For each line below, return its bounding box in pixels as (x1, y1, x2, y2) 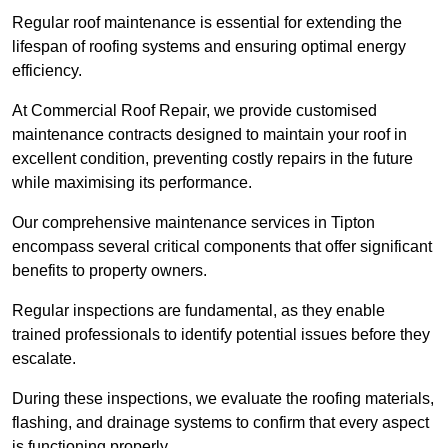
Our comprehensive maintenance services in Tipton (12, 214, 375, 232)
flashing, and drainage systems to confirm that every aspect (12, 414, 429, 432)
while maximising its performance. (12, 174, 252, 192)
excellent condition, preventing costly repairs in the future (12, 150, 413, 168)
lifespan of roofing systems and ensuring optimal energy (12, 38, 406, 56)
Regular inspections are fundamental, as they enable (12, 302, 385, 320)
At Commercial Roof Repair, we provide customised (12, 102, 377, 120)
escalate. (12, 350, 76, 368)
